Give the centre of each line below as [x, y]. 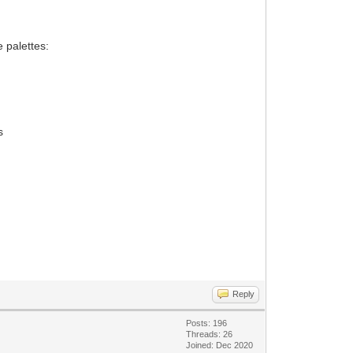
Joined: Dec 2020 [220, 345]
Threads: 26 [210, 334]
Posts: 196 [207, 323]
